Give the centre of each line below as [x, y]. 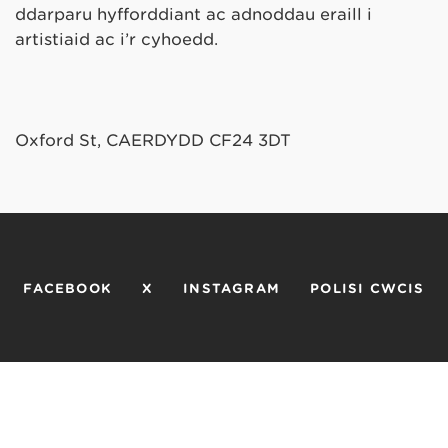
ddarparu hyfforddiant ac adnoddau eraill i [193, 14]
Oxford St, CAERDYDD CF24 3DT [153, 140]
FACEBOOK [68, 288]
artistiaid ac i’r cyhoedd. [116, 39]
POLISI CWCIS [367, 288]
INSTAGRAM [232, 288]
